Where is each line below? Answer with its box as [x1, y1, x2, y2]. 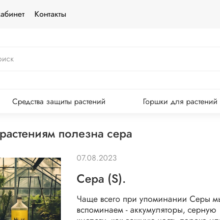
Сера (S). [76, 170, 126, 188]
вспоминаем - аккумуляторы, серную [76, 203, 216, 217]
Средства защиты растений [12, 95, 106, 107]
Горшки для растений [142, 95, 218, 107]
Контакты [34, 8, 66, 20]
